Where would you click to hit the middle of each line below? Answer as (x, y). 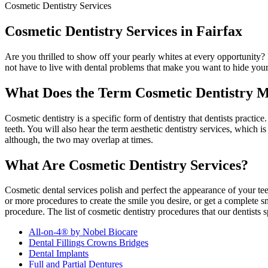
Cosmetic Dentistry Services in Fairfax (124, 31)
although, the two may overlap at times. (79, 139)
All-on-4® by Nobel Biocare (83, 232)
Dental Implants (59, 254)
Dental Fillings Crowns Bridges (89, 243)
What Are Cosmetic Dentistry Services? (127, 165)
